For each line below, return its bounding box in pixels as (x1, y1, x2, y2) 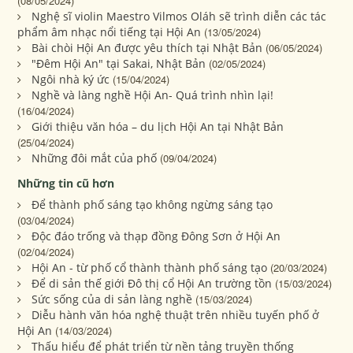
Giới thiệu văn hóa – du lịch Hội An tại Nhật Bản (32, 119, 284, 135)
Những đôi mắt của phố (32, 150, 158, 166)
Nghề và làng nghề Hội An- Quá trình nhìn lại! (32, 87, 274, 103)
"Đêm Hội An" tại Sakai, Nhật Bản (32, 56, 206, 72)
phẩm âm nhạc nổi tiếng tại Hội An (17, 24, 202, 40)
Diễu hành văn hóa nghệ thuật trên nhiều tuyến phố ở (32, 307, 320, 323)
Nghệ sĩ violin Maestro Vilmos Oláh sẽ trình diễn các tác (32, 9, 327, 24)
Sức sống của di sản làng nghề (32, 292, 193, 307)
